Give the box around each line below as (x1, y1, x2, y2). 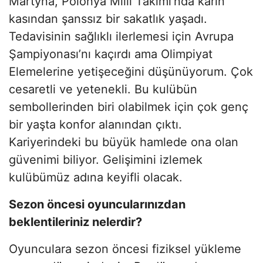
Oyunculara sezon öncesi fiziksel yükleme (9, 241, 241, 256)
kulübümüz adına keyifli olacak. (9, 170, 183, 184)
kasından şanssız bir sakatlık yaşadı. (9, 11, 207, 26)
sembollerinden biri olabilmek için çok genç (9, 99, 248, 114)
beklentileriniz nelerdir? (9, 214, 142, 229)
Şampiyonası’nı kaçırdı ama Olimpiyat (9, 46, 213, 61)
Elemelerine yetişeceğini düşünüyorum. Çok (9, 64, 253, 79)
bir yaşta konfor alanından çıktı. (9, 117, 182, 131)
